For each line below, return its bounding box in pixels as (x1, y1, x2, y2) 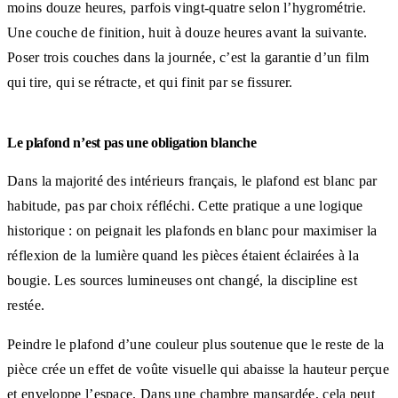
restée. (7, 297, 45, 313)
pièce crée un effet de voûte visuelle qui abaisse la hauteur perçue (7, 361, 390, 377)
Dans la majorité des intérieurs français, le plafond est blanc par (7, 172, 378, 188)
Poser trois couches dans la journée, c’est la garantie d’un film (7, 49, 370, 65)
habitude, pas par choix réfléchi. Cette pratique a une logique (7, 197, 363, 213)
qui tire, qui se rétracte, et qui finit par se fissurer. (7, 74, 293, 90)
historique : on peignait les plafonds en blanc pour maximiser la (7, 222, 378, 238)
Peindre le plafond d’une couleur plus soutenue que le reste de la (7, 336, 385, 352)
